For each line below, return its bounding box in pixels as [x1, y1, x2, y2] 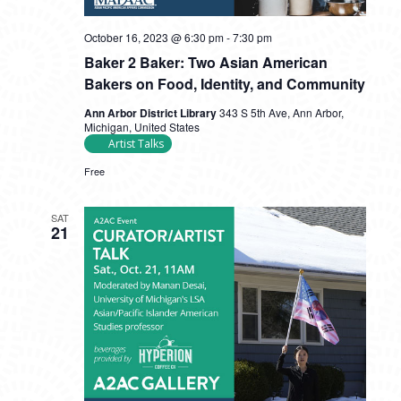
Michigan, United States [83, 119, 200, 134]
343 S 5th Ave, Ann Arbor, [218, 105, 344, 120]
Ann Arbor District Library [83, 105, 219, 121]
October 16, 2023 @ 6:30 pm [83, 30, 224, 45]
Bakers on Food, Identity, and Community [83, 73, 365, 94]
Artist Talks [107, 136, 164, 151]
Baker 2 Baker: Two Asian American [83, 52, 328, 73]
